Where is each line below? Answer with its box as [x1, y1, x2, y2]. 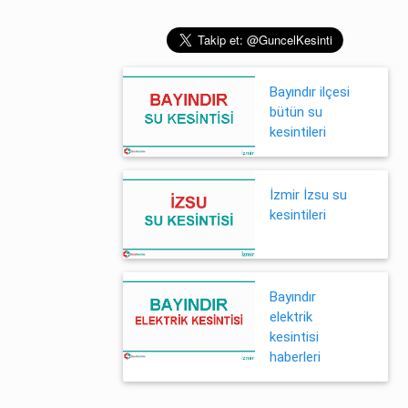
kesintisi [270, 329, 319, 345]
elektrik [270, 309, 312, 325]
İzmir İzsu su [270, 187, 347, 203]
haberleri [270, 349, 321, 365]
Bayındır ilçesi [270, 84, 350, 100]
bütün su [270, 104, 322, 120]
